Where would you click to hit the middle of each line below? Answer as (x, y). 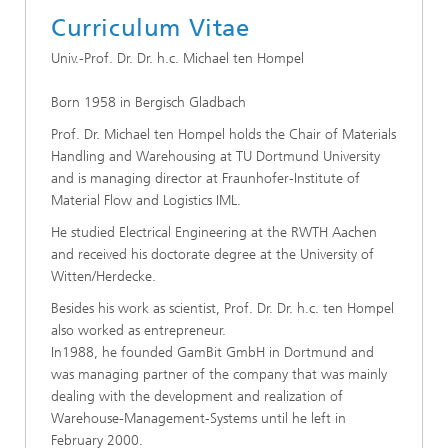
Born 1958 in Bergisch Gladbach (148, 102)
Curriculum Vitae (150, 28)
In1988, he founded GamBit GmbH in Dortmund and (212, 352)
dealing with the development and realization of (197, 396)
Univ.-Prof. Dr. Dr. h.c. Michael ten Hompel (177, 58)
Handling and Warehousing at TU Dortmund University (215, 156)
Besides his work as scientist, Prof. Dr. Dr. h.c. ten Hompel (222, 308)
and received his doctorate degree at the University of (212, 254)
